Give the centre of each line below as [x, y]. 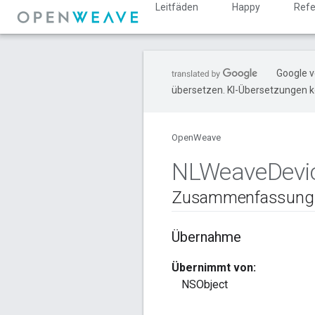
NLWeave [219, 172]
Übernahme [206, 237]
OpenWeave [196, 137]
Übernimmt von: [214, 268]
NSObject [205, 285]
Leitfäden [177, 7]
